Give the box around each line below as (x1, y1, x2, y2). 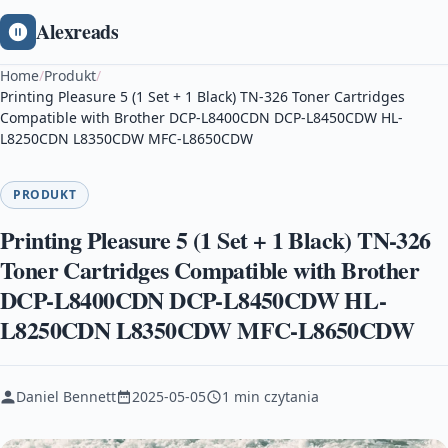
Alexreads (36, 17, 119, 46)
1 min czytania (222, 387, 319, 406)
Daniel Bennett (16, 387, 116, 406)
